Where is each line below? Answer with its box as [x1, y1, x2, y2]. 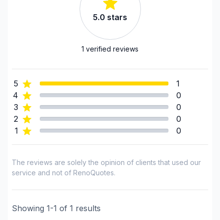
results [76, 203, 101, 213]
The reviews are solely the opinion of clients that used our [12, 158, 201, 166]
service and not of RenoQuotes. [12, 168, 115, 177]
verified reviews [86, 44, 138, 53]
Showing [12, 203, 44, 213]
